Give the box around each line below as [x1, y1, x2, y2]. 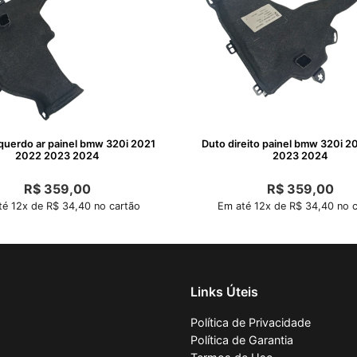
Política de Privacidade [190, 315, 311, 329]
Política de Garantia [190, 332, 293, 347]
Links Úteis [190, 283, 258, 300]
